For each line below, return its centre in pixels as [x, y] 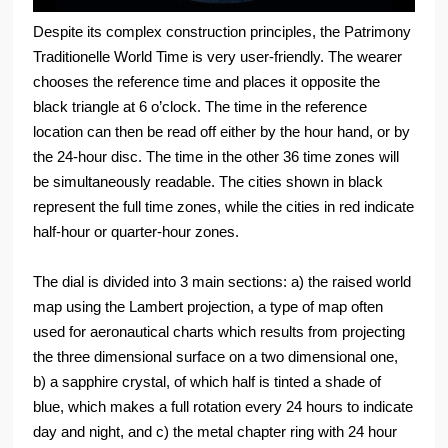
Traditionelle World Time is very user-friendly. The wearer [218, 56]
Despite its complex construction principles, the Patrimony [222, 31]
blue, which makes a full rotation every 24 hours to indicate [223, 406]
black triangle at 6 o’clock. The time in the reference [200, 106]
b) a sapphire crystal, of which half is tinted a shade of [207, 381]
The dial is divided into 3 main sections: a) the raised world [222, 281]
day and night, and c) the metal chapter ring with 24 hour [215, 431]
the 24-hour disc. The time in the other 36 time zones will [216, 156]
